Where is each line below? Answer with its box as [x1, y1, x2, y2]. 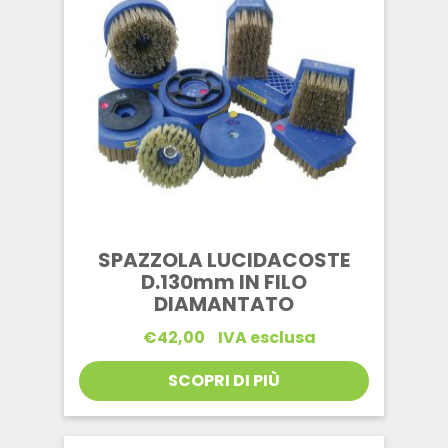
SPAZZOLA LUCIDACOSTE [98, 245, 350, 274]
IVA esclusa [214, 325, 316, 349]
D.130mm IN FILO [141, 267, 307, 296]
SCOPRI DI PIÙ [168, 368, 280, 392]
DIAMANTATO [154, 289, 294, 318]
